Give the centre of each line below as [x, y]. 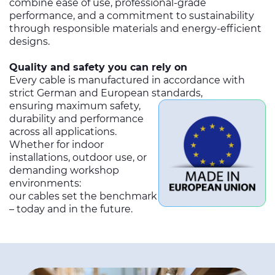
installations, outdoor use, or [78, 157]
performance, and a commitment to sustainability [132, 16]
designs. [29, 41]
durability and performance [76, 119]
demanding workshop [64, 170]
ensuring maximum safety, [75, 106]
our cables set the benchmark [83, 196]
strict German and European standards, [106, 93]
